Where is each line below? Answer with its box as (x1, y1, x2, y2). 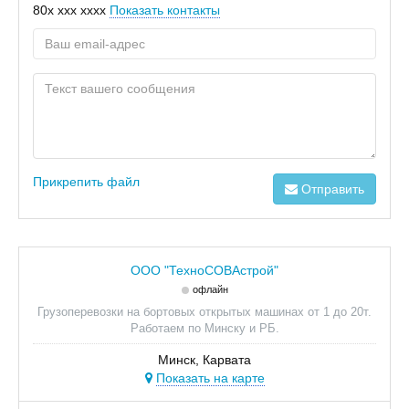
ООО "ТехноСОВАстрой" (131, 263, 278, 278)
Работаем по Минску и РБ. (130, 321, 279, 335)
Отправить (298, 182, 364, 196)
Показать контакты (110, 3, 220, 17)
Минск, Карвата (158, 352, 251, 367)
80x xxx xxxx (33, 3, 106, 17)
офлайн (192, 284, 228, 295)
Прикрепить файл (33, 174, 140, 189)
